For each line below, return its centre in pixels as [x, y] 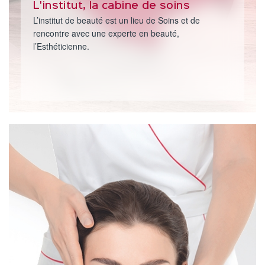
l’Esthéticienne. [61, 46]
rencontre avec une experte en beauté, [106, 33]
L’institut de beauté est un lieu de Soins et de [117, 20]
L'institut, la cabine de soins [112, 6]
